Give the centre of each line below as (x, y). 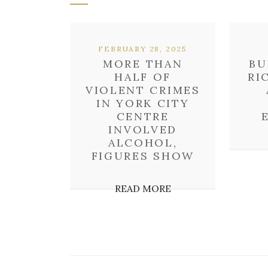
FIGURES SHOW (143, 156)
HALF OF (143, 77)
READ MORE (143, 188)
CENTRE (143, 116)
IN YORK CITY (143, 103)
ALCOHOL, (143, 143)
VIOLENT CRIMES (143, 90)
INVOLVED (143, 130)
